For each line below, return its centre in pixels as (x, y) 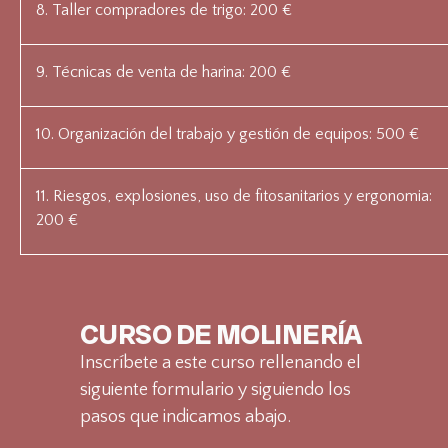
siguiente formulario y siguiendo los (215, 390)
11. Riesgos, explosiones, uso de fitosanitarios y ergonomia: (234, 196)
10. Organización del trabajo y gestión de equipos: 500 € (227, 134)
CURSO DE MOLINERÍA (221, 335)
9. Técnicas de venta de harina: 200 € (163, 72)
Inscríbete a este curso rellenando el (220, 363)
